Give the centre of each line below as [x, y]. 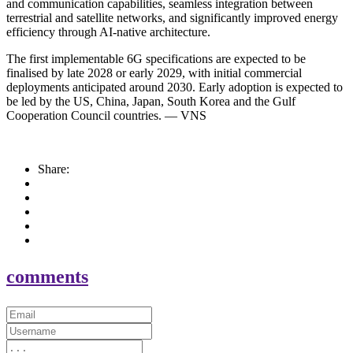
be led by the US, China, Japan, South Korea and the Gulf [151, 102]
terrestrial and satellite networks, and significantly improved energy [172, 18]
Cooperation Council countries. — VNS [106, 116]
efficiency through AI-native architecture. [108, 32]
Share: [54, 169]
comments [47, 277]
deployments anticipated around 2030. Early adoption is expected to [175, 87]
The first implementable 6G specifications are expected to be [156, 59]
